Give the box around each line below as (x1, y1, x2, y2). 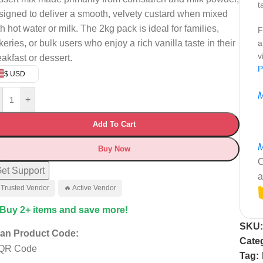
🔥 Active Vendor (64, 183, 116, 192)
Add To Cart (92, 119, 136, 129)
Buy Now (97, 144, 130, 153)
